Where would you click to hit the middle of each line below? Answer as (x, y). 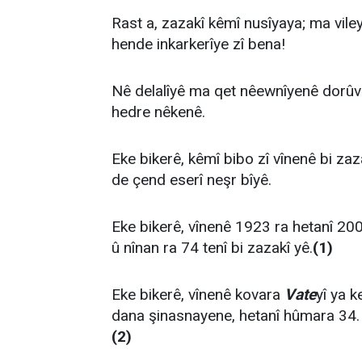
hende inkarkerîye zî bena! (198, 44)
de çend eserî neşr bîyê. (192, 180)
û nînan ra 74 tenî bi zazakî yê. (212, 248)
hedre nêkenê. (158, 112)
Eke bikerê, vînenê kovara (198, 295)
